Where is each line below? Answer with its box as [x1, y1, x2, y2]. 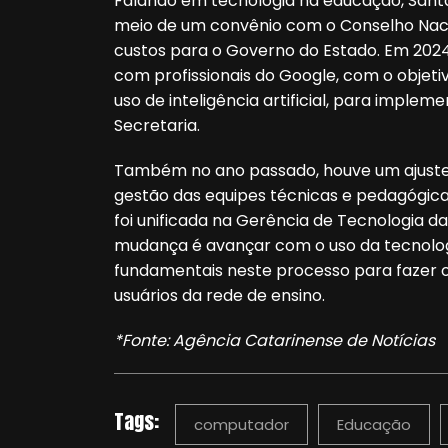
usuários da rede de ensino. [114, 283, 325, 307]
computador [194, 413, 289, 435]
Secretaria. [114, 113, 204, 137]
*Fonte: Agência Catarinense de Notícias [114, 328, 435, 352]
